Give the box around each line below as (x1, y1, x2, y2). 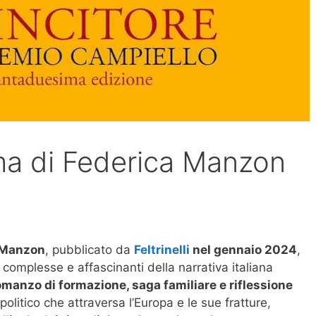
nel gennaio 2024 (190, 242, 297, 257)
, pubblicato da (45, 242, 134, 257)
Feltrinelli (134, 242, 190, 257)
